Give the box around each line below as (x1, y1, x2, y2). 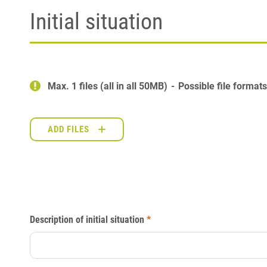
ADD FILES (48, 123, 89, 135)
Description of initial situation (30, 213, 144, 225)
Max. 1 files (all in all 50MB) (48, 80, 170, 92)
